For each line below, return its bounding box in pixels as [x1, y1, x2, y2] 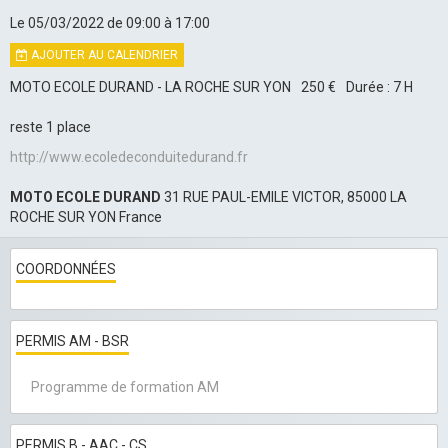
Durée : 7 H [346, 79, 413, 96]
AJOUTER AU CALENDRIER [28, 48, 178, 63]
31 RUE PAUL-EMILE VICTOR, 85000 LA [161, 189, 407, 206]
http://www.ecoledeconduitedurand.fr [10, 149, 248, 166]
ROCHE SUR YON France [10, 209, 162, 226]
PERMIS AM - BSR [16, 333, 129, 350]
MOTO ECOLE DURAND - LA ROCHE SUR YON [10, 79, 291, 96]
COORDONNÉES [16, 261, 116, 278]
